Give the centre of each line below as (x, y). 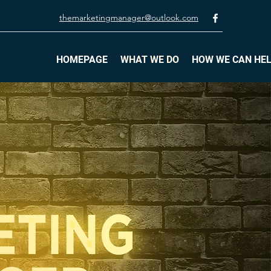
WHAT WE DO (150, 60)
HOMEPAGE (82, 60)
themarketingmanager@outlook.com (129, 18)
